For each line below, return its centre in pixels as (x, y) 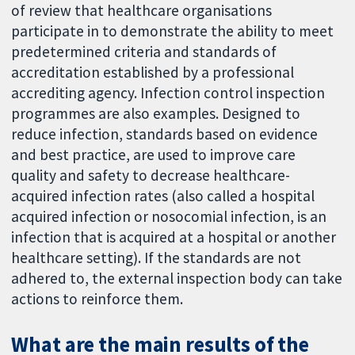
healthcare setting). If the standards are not (157, 257)
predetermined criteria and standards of (144, 51)
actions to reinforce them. (97, 298)
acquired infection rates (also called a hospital (163, 195)
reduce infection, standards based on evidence (165, 134)
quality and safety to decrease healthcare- (151, 175)
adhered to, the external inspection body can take (177, 278)
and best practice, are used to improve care (154, 154)
